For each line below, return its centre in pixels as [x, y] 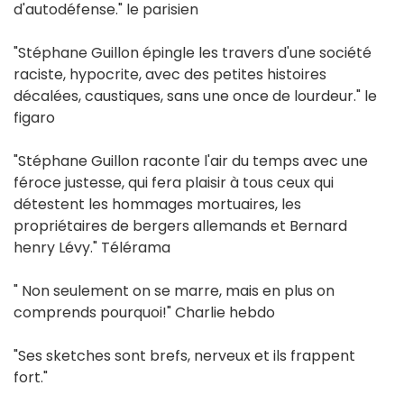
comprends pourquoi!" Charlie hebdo [144, 313]
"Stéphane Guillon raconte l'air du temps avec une [191, 161]
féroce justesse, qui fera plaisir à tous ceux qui [174, 183]
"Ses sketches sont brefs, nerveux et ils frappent [184, 356]
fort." [31, 378]
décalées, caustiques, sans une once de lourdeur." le [195, 96]
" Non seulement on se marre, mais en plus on [174, 291]
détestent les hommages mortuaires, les [157, 205]
